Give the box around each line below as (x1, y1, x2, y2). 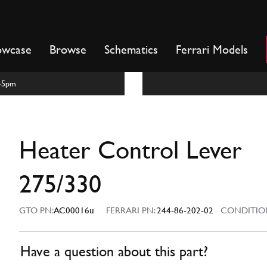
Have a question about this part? (20, 243, 208, 260)
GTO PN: (19, 205, 54, 216)
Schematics (104, 42, 158, 57)
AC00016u (54, 205, 94, 216)
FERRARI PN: (106, 205, 157, 216)
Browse (49, 42, 86, 57)
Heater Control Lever (19, 135, 242, 164)
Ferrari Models (176, 42, 248, 57)
